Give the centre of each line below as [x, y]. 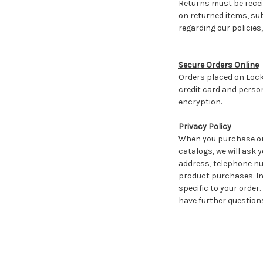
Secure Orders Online [218, 65]
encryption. [200, 102]
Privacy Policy [205, 126]
